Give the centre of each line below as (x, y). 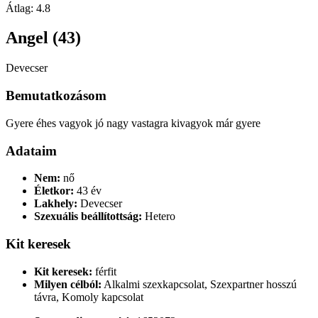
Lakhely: (56, 204)
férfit (104, 271)
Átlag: (21, 8)
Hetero (159, 216)
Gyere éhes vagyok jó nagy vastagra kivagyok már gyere (133, 123)
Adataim (31, 150)
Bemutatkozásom (56, 96)
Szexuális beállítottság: (88, 216)
